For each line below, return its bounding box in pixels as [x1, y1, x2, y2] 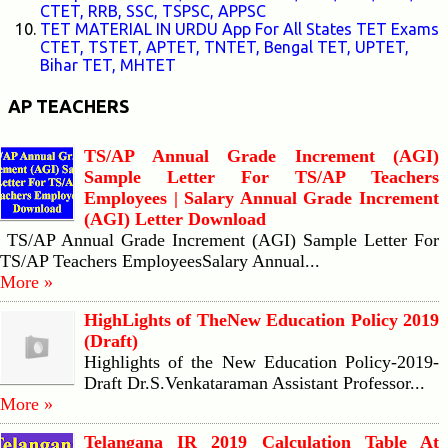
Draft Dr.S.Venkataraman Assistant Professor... [84, 373, 425, 394]
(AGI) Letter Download [84, 209, 266, 230]
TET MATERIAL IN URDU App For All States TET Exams [40, 20, 439, 39]
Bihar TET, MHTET [40, 56, 176, 75]
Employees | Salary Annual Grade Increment [84, 188, 440, 209]
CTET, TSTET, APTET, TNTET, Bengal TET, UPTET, [40, 38, 409, 57]
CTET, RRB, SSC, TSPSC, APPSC [40, 2, 266, 21]
